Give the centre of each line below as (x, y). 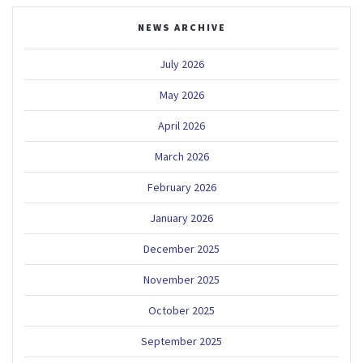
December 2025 (181, 248)
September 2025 (181, 341)
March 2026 (181, 156)
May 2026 (181, 94)
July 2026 (181, 64)
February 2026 (181, 187)
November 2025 (181, 279)
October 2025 (181, 310)
